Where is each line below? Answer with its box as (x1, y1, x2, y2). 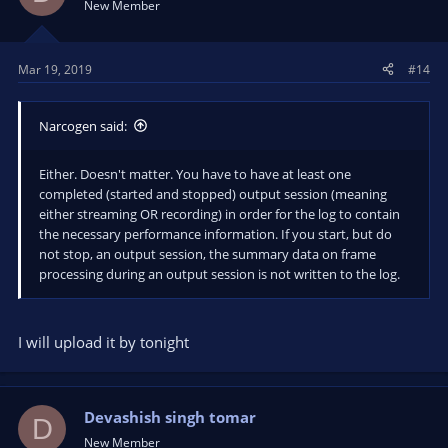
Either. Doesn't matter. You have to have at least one (39, 164, 351, 183)
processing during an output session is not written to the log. (39, 264, 400, 283)
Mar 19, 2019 (18, 60, 92, 78)
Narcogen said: (39, 116, 127, 135)
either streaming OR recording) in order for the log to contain (39, 204, 400, 223)
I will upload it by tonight (18, 332, 189, 352)
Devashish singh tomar (84, 407, 256, 427)
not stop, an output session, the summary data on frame (39, 244, 376, 263)
